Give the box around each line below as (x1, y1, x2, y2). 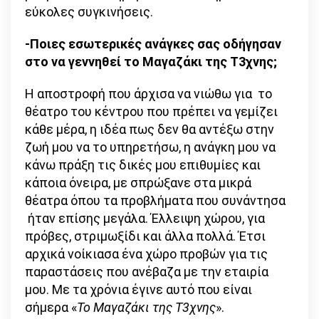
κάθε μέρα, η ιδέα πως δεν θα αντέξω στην (25, 122, 274, 137)
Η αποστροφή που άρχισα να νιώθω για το (25, 86, 272, 102)
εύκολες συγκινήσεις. (25, 4, 153, 20)
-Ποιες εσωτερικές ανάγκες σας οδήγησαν (25, 36, 281, 52)
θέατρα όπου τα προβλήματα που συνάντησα (25, 193, 286, 209)
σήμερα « (25, 300, 77, 315)
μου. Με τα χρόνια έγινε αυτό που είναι (25, 282, 252, 298)
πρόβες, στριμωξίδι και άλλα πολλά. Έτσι (25, 229, 266, 244)
